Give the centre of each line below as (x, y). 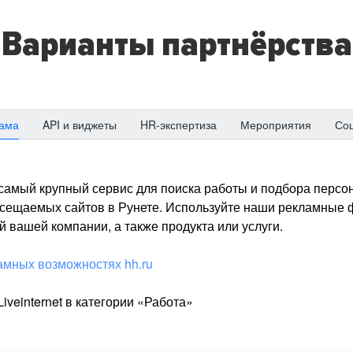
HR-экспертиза (178, 124)
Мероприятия (276, 124)
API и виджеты (80, 124)
